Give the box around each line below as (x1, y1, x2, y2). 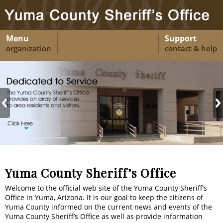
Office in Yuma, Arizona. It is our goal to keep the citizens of (5, 192, 203, 202)
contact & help (165, 43, 217, 53)
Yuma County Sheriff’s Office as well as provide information (5, 211, 203, 221)
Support (165, 32, 197, 44)
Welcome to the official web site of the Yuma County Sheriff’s (5, 183, 207, 193)
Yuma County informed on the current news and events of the (5, 202, 212, 212)
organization (6, 43, 51, 53)
